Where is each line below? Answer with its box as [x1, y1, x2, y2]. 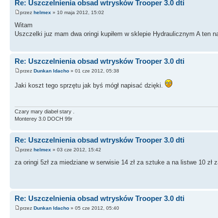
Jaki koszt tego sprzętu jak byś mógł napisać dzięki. [15, 81, 165, 89]
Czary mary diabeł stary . [15, 109, 74, 115]
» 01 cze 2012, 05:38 [69, 68, 119, 73]
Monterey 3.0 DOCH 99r [15, 116, 73, 122]
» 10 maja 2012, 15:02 [51, 9, 104, 15]
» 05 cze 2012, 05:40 [69, 205, 119, 211]
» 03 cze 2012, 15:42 [51, 146, 101, 152]
